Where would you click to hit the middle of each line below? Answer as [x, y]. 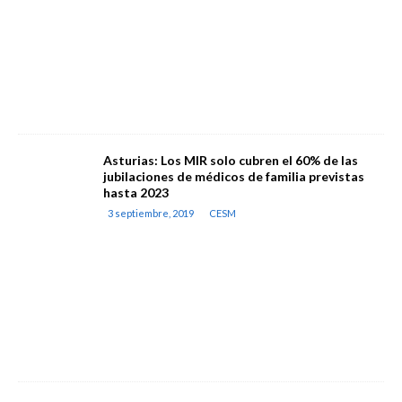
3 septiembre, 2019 [151, 213]
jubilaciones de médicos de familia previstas [234, 176]
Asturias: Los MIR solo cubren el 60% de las [231, 160]
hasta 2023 [136, 192]
